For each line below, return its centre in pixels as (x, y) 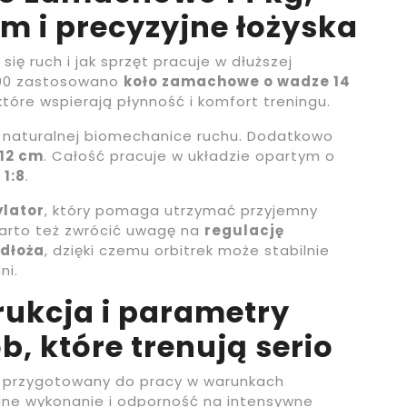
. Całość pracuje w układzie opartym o (189, 156)
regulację (244, 231)
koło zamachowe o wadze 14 (237, 82)
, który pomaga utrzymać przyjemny (181, 211)
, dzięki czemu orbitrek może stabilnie (187, 251)
